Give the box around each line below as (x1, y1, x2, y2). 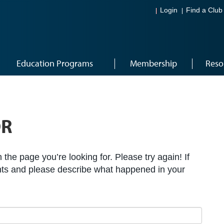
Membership (129, 57, 177, 69)
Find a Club (186, 6, 222, 14)
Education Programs (16, 57, 93, 69)
